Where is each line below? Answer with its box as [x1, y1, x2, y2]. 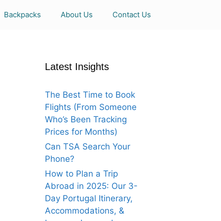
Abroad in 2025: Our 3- [45, 181, 138, 191]
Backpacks [4, 10, 41, 19]
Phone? [45, 154, 74, 164]
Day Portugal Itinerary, [45, 193, 133, 203]
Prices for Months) [45, 127, 117, 137]
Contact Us [112, 10, 151, 19]
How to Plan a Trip [45, 169, 118, 179]
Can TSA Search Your [45, 142, 130, 151]
